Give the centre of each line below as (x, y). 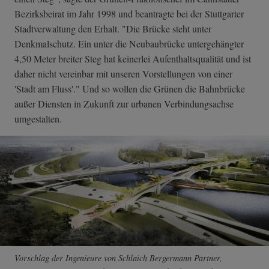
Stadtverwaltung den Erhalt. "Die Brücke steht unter (113, 28)
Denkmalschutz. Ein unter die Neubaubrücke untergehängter (129, 43)
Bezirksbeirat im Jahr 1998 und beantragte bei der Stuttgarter (129, 13)
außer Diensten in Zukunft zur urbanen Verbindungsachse (124, 103)
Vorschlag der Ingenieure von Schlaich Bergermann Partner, (118, 258)
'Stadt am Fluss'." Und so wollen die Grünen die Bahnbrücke (130, 88)
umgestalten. (38, 118)
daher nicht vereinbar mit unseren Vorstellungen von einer (123, 73)
